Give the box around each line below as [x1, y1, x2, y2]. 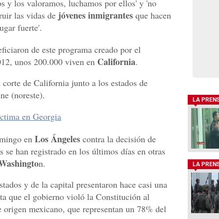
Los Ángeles [35, 132, 80, 145]
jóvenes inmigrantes [58, 8, 133, 22]
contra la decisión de [80, 132, 156, 145]
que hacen [133, 9, 171, 21]
